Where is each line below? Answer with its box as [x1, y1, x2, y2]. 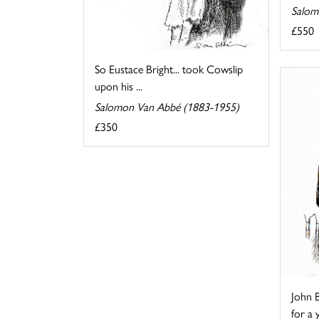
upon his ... [95, 77, 142, 94]
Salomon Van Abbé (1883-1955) [95, 98, 239, 115]
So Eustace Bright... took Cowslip [95, 60, 243, 77]
